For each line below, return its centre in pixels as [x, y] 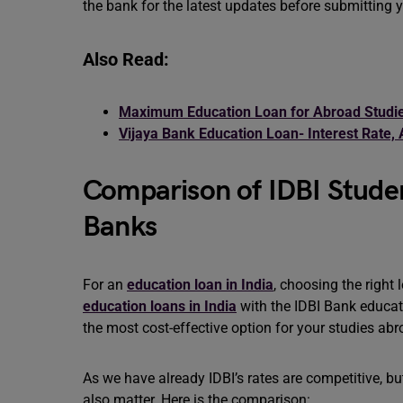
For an [105, 285]
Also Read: [126, 59]
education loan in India [200, 285]
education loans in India [160, 306]
